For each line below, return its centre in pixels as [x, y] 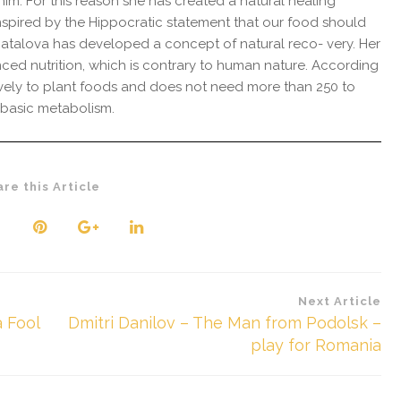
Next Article [339, 302]
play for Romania [316, 346]
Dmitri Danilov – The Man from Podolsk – [224, 323]
